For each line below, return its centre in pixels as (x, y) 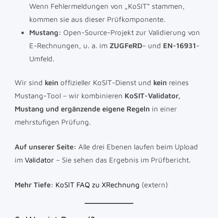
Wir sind (30, 83)
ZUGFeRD (126, 45)
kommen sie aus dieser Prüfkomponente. (97, 19)
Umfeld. (42, 58)
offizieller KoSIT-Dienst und (106, 83)
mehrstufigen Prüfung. (53, 122)
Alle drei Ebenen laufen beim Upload (137, 147)
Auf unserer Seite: (45, 147)
